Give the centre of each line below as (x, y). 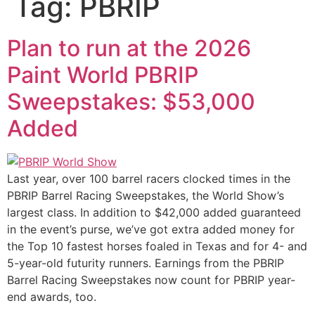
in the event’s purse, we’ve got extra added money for (151, 229)
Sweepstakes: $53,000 (131, 101)
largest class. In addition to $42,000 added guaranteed (154, 212)
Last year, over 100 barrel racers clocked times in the (149, 178)
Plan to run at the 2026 (129, 48)
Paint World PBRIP (103, 75)
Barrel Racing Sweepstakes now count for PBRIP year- (151, 279)
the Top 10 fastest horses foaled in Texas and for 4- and (157, 246)
